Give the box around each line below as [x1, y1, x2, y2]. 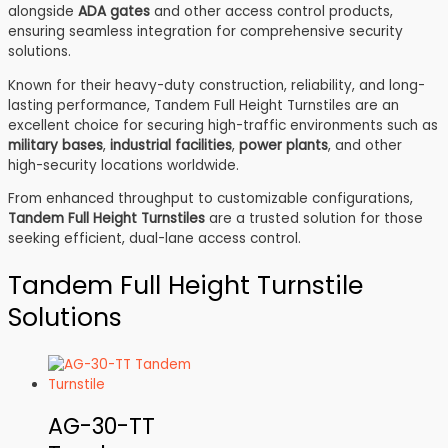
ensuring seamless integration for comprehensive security [8, 21, 403, 41]
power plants [239, 135, 328, 155]
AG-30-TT [48, 411, 155, 443]
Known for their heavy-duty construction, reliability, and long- [8, 75, 425, 95]
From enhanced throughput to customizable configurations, [8, 189, 413, 209]
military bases [8, 135, 103, 155]
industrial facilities [110, 135, 232, 155]
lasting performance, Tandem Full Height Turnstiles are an [8, 95, 399, 115]
